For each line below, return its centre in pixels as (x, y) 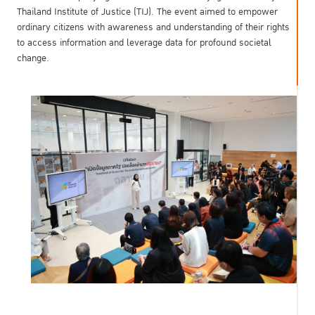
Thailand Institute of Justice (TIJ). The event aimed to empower (147, 12)
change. (33, 58)
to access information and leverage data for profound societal (144, 43)
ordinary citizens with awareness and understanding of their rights (153, 27)
